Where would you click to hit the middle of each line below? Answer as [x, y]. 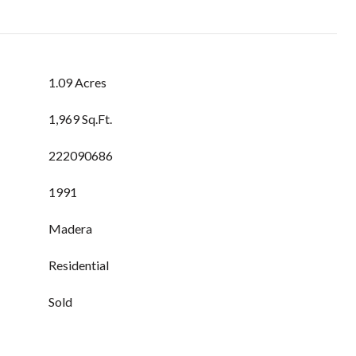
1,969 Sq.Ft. [80, 119]
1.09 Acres [77, 82]
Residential [79, 265]
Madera [70, 228]
